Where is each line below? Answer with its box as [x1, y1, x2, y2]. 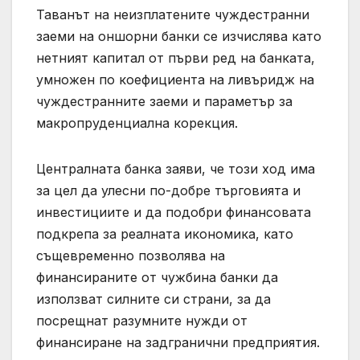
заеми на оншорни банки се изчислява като [36, 27, 321, 44]
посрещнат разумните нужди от [36, 312, 247, 329]
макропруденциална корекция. [36, 114, 238, 131]
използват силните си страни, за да [36, 290, 271, 307]
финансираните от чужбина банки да [36, 268, 278, 285]
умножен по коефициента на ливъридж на [36, 71, 314, 88]
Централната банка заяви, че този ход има [36, 160, 315, 177]
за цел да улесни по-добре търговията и [36, 182, 301, 198]
